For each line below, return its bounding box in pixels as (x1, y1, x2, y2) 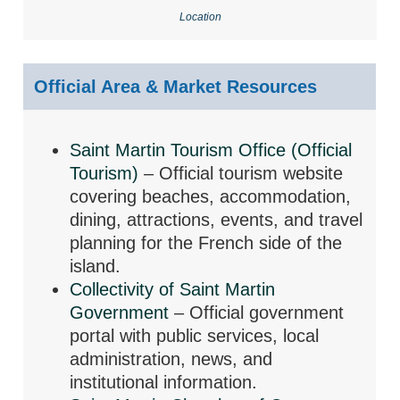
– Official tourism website (144, 162, 344, 183)
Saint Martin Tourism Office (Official (70, 139, 353, 160)
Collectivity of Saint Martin (70, 279, 276, 299)
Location (179, 10, 222, 23)
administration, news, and (70, 348, 273, 369)
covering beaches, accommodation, (70, 186, 352, 206)
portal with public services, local (70, 325, 320, 346)
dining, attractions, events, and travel (70, 209, 363, 229)
